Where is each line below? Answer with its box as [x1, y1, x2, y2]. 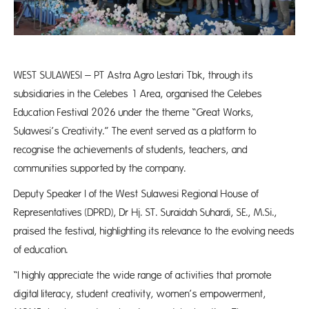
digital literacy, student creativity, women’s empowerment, [14, 288, 266, 300]
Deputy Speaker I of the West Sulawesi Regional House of [14, 188, 259, 200]
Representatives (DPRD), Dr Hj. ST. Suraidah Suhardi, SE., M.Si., [14, 207, 277, 219]
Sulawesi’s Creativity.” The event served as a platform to [14, 126, 257, 137]
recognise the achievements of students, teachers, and [14, 144, 248, 156]
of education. [14, 244, 68, 256]
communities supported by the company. [14, 163, 186, 175]
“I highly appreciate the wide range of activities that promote [14, 270, 272, 281]
